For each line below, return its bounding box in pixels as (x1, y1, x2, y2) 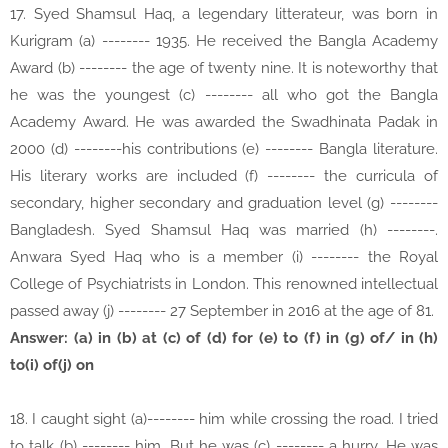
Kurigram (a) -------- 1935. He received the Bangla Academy (10, 32, 438, 51)
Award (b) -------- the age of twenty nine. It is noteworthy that (10, 59, 438, 78)
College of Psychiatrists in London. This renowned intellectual (10, 275, 438, 294)
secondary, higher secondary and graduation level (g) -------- (10, 194, 438, 213)
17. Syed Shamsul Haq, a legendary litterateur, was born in (10, 5, 438, 24)
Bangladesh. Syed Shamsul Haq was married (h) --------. (10, 221, 438, 240)
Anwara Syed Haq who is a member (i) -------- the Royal (10, 248, 438, 267)
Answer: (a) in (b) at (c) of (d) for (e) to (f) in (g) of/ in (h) (10, 329, 438, 348)
